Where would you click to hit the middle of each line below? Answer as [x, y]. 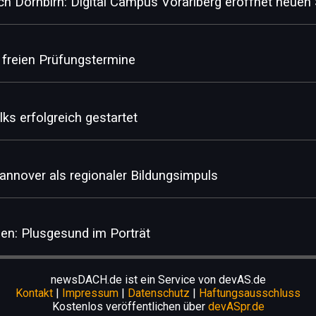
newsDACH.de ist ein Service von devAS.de [158, 280]
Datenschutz [159, 293]
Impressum [90, 293]
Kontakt [34, 293]
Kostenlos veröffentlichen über [130, 306]
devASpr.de [236, 306]
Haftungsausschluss [250, 293]
